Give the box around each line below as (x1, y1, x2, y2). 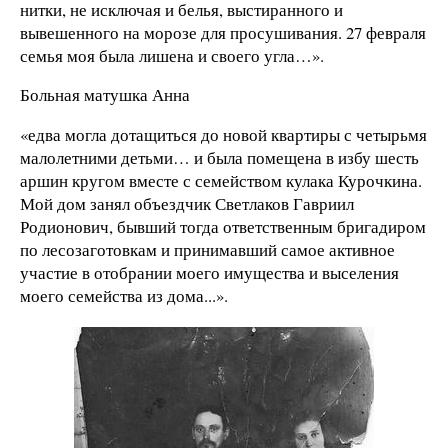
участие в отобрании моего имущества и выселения (20, 261, 399, 285)
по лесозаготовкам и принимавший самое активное (20, 238, 395, 262)
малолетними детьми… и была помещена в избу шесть (20, 146, 419, 170)
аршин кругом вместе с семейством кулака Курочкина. (20, 169, 422, 193)
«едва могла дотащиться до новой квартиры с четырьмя (20, 123, 427, 147)
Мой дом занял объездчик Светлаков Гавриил (20, 192, 354, 216)
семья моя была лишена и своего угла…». (20, 43, 324, 67)
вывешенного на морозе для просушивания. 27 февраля (20, 20, 426, 44)
